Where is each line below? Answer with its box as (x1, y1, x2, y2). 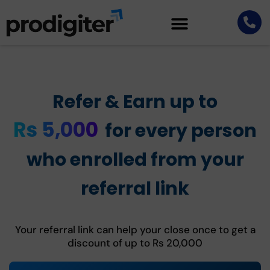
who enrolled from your (26, 146, 244, 172)
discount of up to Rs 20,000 (67, 236, 202, 250)
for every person (105, 118, 257, 143)
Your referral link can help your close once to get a (14, 222, 256, 236)
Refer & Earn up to (52, 89, 218, 115)
